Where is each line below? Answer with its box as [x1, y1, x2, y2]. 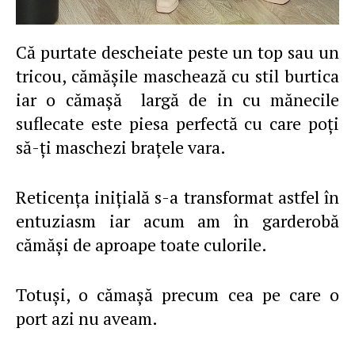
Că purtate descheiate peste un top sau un [16, 40, 339, 63]
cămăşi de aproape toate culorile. [16, 233, 267, 256]
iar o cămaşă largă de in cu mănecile [16, 88, 339, 111]
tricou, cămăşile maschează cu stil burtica [16, 64, 339, 87]
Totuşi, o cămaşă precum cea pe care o [16, 283, 339, 306]
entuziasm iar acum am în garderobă [16, 209, 339, 232]
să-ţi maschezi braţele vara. [16, 136, 226, 158]
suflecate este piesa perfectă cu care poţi [16, 112, 339, 135]
